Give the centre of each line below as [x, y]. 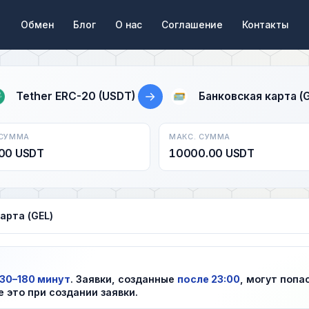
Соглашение [192, 24]
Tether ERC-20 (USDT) [75, 96]
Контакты [265, 24]
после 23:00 [209, 279]
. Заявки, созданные [124, 279]
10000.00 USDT [212, 153]
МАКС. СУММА [200, 137]
